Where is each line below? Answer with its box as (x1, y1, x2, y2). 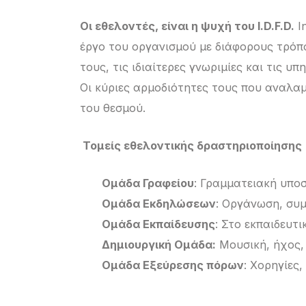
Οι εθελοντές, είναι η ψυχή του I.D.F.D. (80, 19, 294, 33)
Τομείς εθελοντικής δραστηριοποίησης (80, 139, 302, 153)
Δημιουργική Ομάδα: (102, 238, 216, 252)
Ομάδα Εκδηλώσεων (102, 197, 216, 211)
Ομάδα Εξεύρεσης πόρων (102, 258, 244, 273)
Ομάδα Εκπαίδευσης (102, 217, 215, 232)
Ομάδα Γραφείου (102, 176, 194, 191)
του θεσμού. (80, 101, 145, 115)
